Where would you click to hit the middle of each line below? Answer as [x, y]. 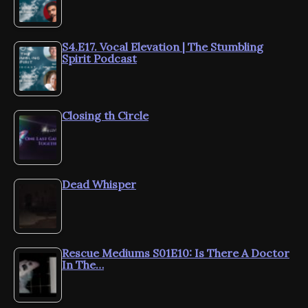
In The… [83, 265]
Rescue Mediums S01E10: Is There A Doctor [176, 253]
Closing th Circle [105, 116]
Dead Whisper [99, 185]
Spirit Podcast [99, 59]
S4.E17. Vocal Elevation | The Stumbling [163, 47]
